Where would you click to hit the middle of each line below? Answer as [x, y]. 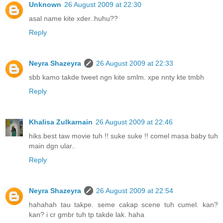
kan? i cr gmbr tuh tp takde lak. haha [87, 215]
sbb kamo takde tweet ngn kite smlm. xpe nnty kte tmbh [116, 77]
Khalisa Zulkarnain [61, 122]
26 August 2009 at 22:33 [135, 63]
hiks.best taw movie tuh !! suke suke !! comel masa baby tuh [123, 136]
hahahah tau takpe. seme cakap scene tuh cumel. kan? [123, 205]
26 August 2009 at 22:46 [134, 122]
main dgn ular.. [52, 146]
